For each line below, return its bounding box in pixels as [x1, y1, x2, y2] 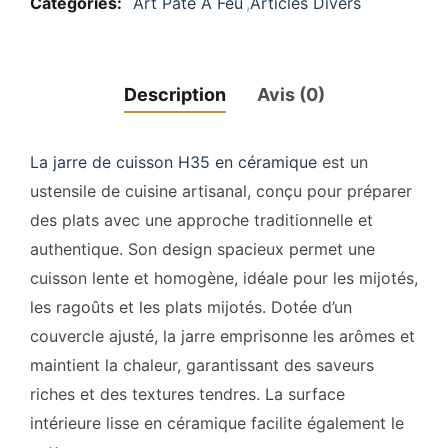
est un [317, 152, 368, 173]
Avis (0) [256, 84, 325, 106]
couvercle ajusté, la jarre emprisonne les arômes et [30, 326, 415, 347]
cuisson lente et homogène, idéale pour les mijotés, [30, 268, 418, 289]
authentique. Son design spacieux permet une [30, 239, 375, 260]
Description [123, 84, 226, 106]
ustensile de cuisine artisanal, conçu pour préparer [30, 181, 412, 202]
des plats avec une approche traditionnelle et [30, 210, 373, 231]
